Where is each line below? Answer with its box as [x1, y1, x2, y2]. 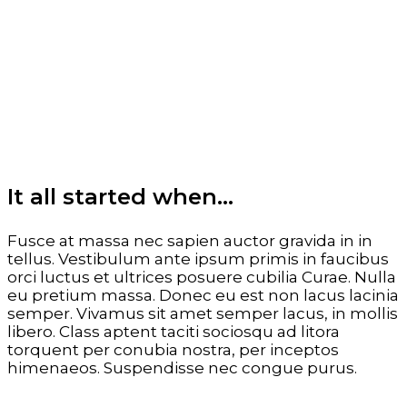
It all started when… [7, 183, 233, 210]
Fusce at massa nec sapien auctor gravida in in [7, 231, 372, 250]
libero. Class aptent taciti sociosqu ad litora [7, 322, 340, 341]
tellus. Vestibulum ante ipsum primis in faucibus [7, 249, 389, 268]
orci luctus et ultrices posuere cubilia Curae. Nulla [7, 267, 396, 286]
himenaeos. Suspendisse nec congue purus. [7, 358, 357, 377]
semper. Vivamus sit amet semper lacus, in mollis [7, 303, 398, 323]
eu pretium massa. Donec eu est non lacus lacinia [7, 285, 399, 304]
